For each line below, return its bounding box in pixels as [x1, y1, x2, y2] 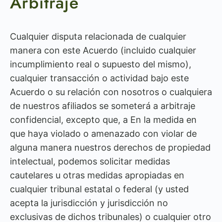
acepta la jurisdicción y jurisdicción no [10, 198, 168, 208]
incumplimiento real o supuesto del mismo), [10, 59, 191, 69]
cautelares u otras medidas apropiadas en [10, 170, 184, 180]
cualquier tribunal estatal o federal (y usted [10, 184, 189, 194]
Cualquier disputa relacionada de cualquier [10, 31, 186, 42]
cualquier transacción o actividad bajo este [10, 73, 189, 83]
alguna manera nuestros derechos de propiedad [10, 142, 211, 153]
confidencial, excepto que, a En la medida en [10, 114, 197, 125]
